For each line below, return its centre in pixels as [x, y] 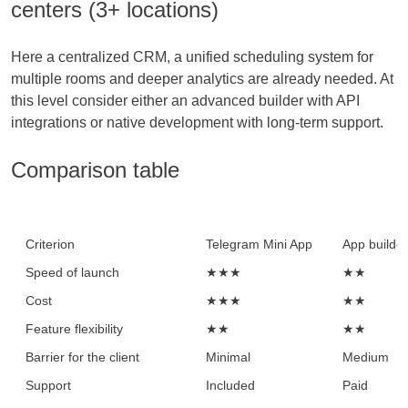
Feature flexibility [74, 329]
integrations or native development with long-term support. [197, 123]
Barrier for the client [82, 357]
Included [230, 386]
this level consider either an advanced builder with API [185, 101]
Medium [366, 357]
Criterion [50, 245]
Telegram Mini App [259, 245]
